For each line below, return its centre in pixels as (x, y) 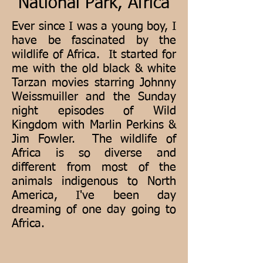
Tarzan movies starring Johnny (94, 83)
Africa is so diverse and (94, 153)
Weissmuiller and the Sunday (94, 97)
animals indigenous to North (94, 181)
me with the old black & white (94, 69)
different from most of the (94, 167)
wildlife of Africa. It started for (94, 55)
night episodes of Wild (94, 111)
